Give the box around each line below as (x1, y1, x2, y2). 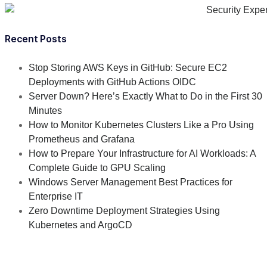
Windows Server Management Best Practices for (29, 177, 232, 188)
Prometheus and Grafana (29, 134, 135, 145)
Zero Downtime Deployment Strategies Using (29, 206, 220, 216)
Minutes (29, 105, 62, 116)
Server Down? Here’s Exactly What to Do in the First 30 (29, 91, 262, 102)
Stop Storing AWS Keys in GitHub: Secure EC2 (29, 63, 227, 73)
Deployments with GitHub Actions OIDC (29, 77, 196, 88)
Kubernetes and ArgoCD (29, 220, 132, 231)
